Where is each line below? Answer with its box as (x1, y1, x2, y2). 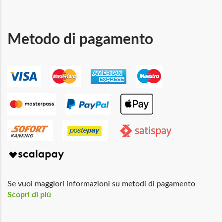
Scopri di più (7, 190, 51, 199)
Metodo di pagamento (7, 32, 153, 47)
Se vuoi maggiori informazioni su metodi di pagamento (7, 179, 195, 188)
